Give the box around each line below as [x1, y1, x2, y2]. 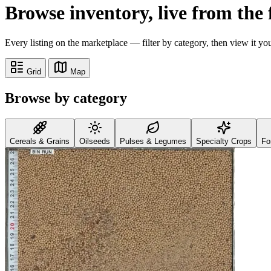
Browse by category [5, 90, 127, 106]
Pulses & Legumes [120, 136, 186, 146]
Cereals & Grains [10, 136, 70, 146]
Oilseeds [79, 136, 110, 146]
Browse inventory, [5, 2, 158, 24]
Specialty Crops [196, 136, 252, 146]
